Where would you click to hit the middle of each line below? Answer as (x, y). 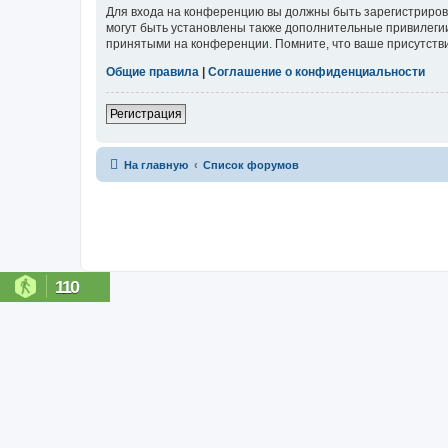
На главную (156, 164)
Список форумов (251, 164)
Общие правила (152, 71)
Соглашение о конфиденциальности (316, 71)
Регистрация (146, 113)
